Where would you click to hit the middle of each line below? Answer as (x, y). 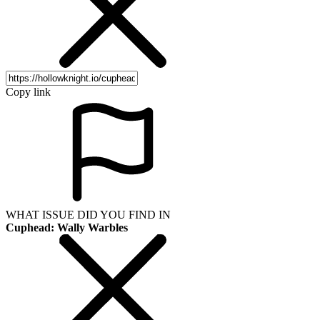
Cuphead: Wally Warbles (67, 227)
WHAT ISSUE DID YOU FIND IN (88, 214)
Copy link (28, 91)
